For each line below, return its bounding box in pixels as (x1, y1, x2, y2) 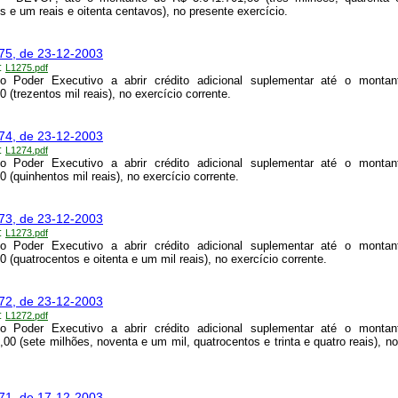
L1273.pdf (5, 227, 48, 239)
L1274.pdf (5, 145, 48, 156)
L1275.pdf (5, 62, 48, 74)
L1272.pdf (5, 310, 48, 322)
